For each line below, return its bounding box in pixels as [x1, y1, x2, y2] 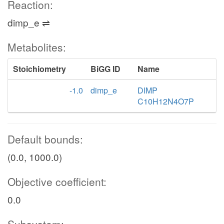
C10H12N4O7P [137, 95, 194, 107]
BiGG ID [90, 63, 120, 74]
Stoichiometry [13, 63, 66, 74]
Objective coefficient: [7, 174, 106, 189]
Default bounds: [7, 131, 83, 146]
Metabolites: [7, 39, 66, 54]
